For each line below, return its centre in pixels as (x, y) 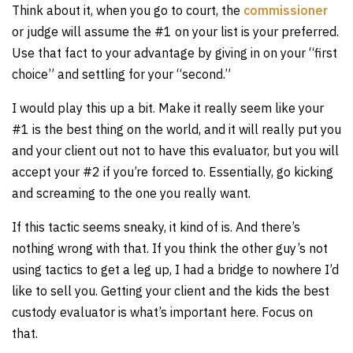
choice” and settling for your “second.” (121, 74)
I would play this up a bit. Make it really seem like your (168, 108)
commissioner (286, 10)
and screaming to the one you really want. (131, 193)
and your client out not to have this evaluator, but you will (175, 150)
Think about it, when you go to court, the (128, 10)
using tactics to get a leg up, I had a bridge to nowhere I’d (175, 269)
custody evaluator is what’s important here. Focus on (162, 312)
